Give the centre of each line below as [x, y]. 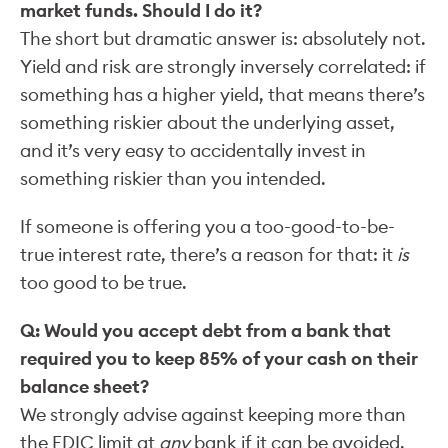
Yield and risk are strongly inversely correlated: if [223, 66]
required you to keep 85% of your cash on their [219, 358]
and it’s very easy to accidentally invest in [193, 150]
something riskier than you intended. [175, 178]
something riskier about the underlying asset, [207, 122]
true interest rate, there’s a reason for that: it [208, 254]
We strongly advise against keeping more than [213, 414]
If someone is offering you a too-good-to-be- [207, 226]
